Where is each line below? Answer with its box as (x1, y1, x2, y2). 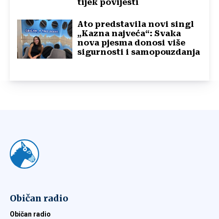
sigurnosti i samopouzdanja (77, 47, 200, 57)
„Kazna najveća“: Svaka (77, 29, 181, 39)
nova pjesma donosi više (77, 38, 186, 48)
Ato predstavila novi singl (77, 20, 195, 29)
